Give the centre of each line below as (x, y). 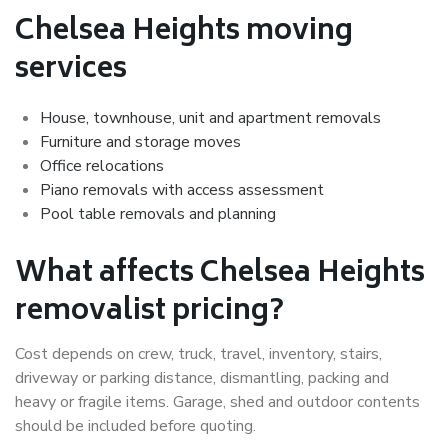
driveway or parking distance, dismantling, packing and (202, 378)
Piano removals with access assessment (182, 190)
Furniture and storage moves (140, 142)
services (71, 71)
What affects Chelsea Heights (220, 275)
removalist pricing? (149, 313)
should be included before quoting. (135, 426)
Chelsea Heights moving (184, 33)
